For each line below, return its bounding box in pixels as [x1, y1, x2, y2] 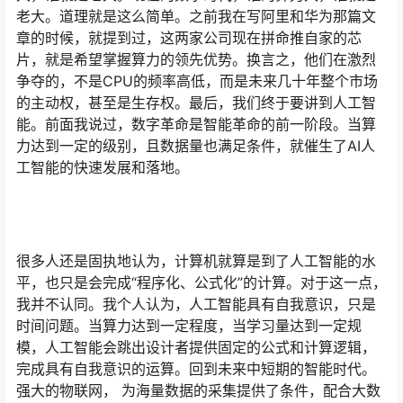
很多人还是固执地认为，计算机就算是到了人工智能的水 [16, 252, 376, 271]
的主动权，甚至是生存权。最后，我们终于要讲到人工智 [16, 94, 376, 112]
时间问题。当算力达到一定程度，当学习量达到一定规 [16, 317, 362, 336]
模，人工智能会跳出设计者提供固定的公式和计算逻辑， [16, 338, 376, 357]
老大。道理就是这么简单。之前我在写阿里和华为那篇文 [16, 7, 376, 26]
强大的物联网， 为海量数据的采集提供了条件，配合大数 [16, 381, 381, 400]
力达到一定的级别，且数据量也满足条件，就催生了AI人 [16, 137, 375, 156]
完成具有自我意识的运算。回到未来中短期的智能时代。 [16, 360, 376, 379]
